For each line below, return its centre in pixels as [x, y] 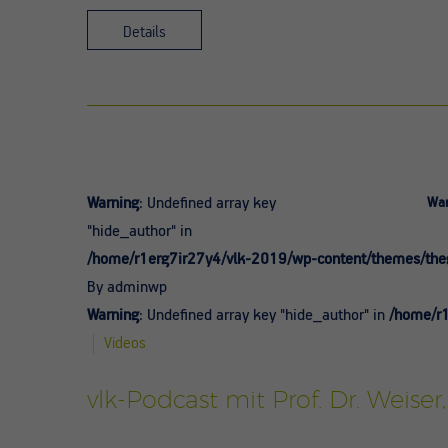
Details [144, 32]
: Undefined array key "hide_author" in [264, 315]
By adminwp [127, 287]
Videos [125, 343]
